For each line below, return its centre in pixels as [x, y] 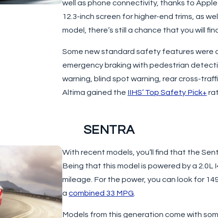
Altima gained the [95, 92]
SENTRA [109, 130]
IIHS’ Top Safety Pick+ [167, 92]
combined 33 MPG [101, 193]
